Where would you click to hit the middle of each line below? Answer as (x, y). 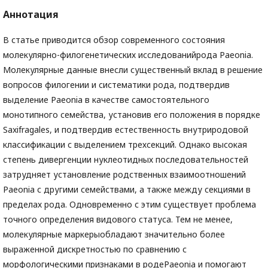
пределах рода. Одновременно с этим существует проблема (130, 204)
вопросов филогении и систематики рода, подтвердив (116, 85)
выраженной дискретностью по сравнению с (95, 249)
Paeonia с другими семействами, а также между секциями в (127, 189)
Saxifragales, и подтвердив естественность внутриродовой (126, 130)
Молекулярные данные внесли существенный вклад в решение (133, 70)
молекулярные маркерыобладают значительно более (114, 234)
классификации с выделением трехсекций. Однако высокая (125, 144)
